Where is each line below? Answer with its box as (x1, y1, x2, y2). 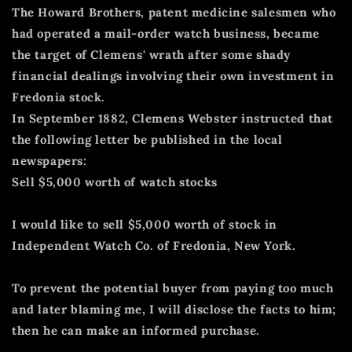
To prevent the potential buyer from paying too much (12, 280, 334, 295)
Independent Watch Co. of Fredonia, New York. (12, 237, 296, 253)
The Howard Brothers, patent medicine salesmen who (12, 4, 336, 20)
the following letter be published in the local (12, 131, 283, 147)
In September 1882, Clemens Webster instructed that (12, 110, 334, 126)
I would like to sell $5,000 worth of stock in (12, 216, 278, 232)
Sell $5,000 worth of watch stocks (12, 174, 218, 189)
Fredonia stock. (12, 89, 105, 104)
